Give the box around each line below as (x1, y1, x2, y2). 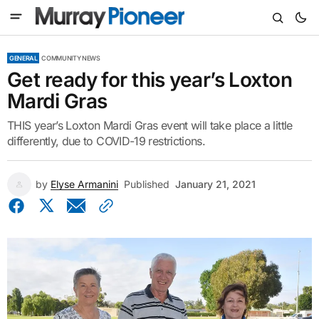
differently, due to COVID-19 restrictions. (7, 134, 206, 148)
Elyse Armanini (51, 178, 118, 190)
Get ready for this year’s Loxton (7, 68, 293, 92)
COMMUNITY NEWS (41, 54, 100, 62)
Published (124, 178, 169, 190)
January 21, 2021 (175, 178, 256, 190)
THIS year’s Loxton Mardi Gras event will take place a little (7, 118, 293, 132)
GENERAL (9, 54, 38, 62)
